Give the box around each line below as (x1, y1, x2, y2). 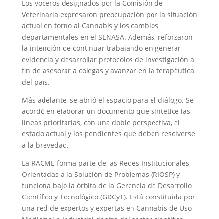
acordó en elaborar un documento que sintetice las (22, 106, 190, 116)
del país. (22, 77, 50, 87)
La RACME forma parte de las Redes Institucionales (22, 158, 189, 168)
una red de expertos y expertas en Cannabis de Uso (22, 203, 192, 213)
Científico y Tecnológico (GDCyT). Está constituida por (22, 192, 195, 201)
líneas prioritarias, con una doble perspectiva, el (22, 117, 180, 127)
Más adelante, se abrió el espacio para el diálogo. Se (22, 95, 194, 105)
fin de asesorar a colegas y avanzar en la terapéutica (22, 66, 194, 75)
